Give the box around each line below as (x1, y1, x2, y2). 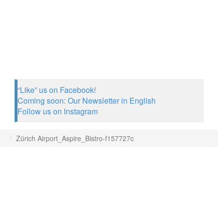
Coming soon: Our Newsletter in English (18, 95, 156, 106)
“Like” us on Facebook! (18, 84, 96, 95)
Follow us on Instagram (18, 106, 98, 117)
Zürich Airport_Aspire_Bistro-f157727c (16, 133, 134, 143)
